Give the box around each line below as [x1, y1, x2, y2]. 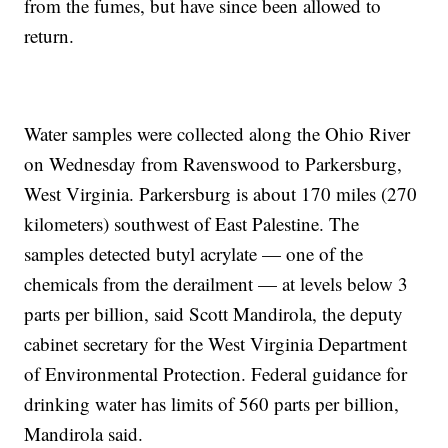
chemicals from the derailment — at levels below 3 [24, 271, 409, 297]
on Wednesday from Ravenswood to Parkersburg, [24, 151, 403, 177]
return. [24, 23, 75, 49]
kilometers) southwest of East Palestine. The [24, 211, 360, 237]
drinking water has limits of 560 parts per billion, [24, 391, 400, 417]
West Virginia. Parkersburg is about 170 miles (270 [24, 181, 418, 207]
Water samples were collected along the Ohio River [24, 121, 411, 147]
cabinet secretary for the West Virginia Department [24, 331, 408, 357]
